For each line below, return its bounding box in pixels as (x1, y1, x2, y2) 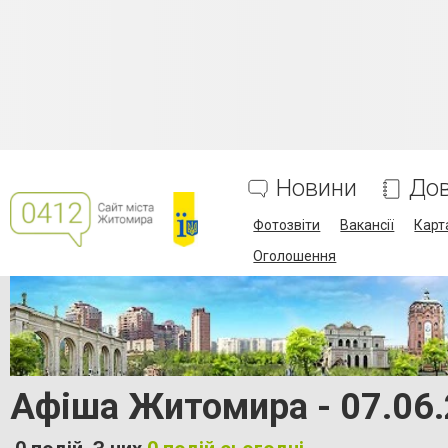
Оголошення (253, 248, 337, 264)
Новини (276, 174, 358, 202)
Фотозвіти (253, 217, 321, 233)
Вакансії (340, 217, 395, 233)
